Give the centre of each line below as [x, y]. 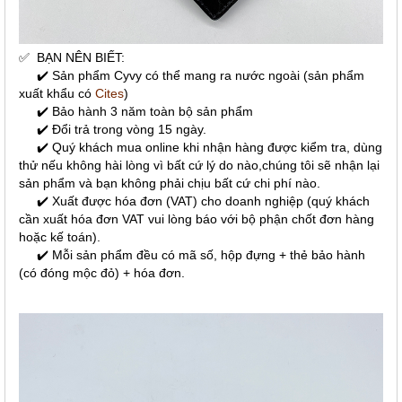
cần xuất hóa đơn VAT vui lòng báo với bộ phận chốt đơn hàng [197, 219]
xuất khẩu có [57, 93]
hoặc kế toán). [61, 237]
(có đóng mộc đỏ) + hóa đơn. [102, 273]
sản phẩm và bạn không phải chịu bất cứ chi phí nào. [170, 183]
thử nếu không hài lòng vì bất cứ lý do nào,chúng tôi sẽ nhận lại [199, 165]
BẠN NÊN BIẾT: [81, 57]
